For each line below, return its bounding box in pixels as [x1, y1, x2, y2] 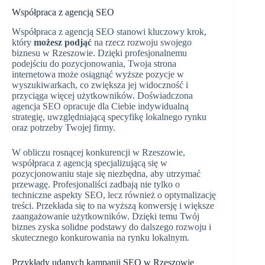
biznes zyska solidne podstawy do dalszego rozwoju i [12, 222, 211, 232]
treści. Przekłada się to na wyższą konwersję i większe [12, 201, 214, 211]
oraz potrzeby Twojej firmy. [12, 122, 115, 133]
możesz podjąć [34, 37, 92, 48]
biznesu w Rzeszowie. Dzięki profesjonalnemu [12, 48, 187, 59]
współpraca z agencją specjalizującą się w [12, 158, 167, 169]
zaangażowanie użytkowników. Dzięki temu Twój [12, 211, 199, 222]
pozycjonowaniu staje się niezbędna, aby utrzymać [12, 169, 201, 179]
